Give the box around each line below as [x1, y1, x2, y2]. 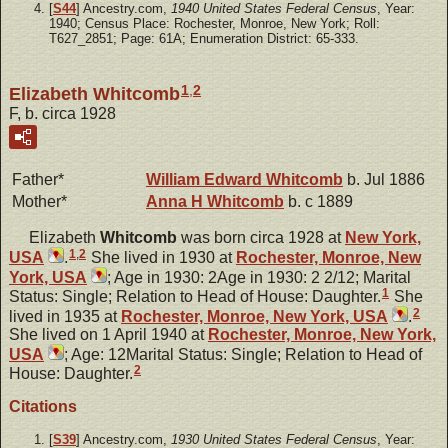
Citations [9, 398, 77, 416]
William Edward [146, 170, 266, 188]
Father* [12, 170, 64, 188]
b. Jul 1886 [343, 170, 425, 188]
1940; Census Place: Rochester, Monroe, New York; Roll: [49, 16, 380, 32]
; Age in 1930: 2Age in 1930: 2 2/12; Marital [107, 268, 411, 286]
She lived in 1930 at [87, 248, 236, 266]
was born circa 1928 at [177, 228, 345, 246]
